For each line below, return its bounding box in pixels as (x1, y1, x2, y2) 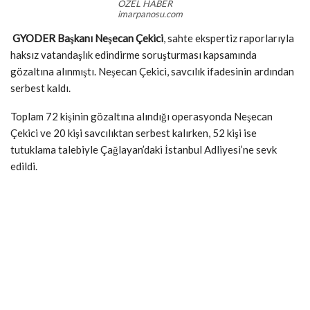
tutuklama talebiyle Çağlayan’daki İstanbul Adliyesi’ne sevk (10, 143, 277, 156)
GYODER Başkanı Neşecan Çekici (10, 32, 163, 45)
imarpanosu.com (118, 8, 183, 20)
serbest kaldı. (10, 82, 71, 95)
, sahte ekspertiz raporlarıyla (163, 32, 294, 45)
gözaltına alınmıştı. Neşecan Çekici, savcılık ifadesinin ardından (10, 65, 294, 78)
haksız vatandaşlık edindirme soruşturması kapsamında (10, 48, 257, 62)
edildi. (10, 160, 37, 173)
